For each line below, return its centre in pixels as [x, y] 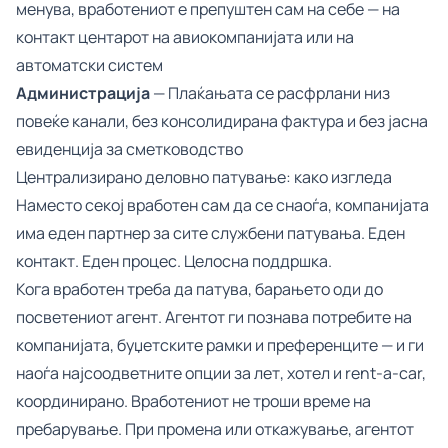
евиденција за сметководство [129, 149]
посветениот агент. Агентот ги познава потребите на [214, 317]
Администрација [83, 93]
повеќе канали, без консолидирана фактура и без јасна [222, 121]
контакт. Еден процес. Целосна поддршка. [174, 261]
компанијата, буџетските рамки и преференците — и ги [220, 345]
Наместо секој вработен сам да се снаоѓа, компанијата [222, 205]
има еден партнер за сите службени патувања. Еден [210, 233]
